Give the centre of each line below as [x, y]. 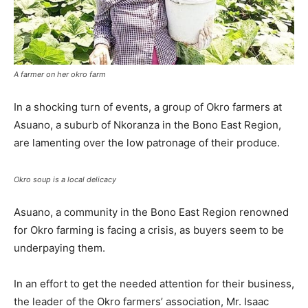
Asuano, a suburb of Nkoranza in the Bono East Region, [147, 124]
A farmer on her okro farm [60, 74]
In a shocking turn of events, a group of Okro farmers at [148, 107]
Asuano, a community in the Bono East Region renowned [151, 212]
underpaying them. [59, 247]
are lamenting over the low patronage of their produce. [147, 142]
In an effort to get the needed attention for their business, [154, 283]
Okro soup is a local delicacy [65, 179]
